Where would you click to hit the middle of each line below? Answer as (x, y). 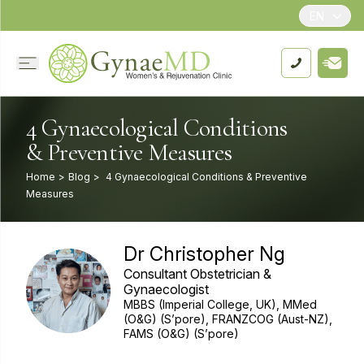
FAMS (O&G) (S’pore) (181, 333)
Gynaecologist (166, 289)
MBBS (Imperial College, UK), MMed (220, 304)
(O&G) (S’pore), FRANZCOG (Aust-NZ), (227, 318)
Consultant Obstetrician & (197, 273)
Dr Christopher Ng (204, 253)
